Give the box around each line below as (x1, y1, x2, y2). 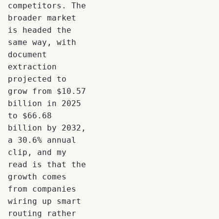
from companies (8, 184, 76, 194)
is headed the (8, 25, 71, 35)
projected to (8, 74, 66, 84)
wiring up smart (8, 196, 81, 206)
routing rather (8, 208, 76, 218)
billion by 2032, (8, 123, 86, 132)
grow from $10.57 (8, 86, 86, 96)
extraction (8, 62, 57, 71)
